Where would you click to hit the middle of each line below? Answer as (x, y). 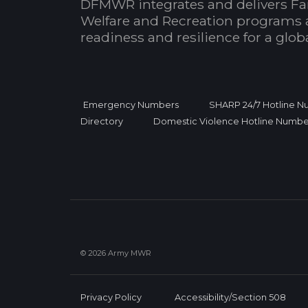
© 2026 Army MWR (116, 253)
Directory (102, 121)
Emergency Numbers (131, 104)
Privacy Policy (111, 297)
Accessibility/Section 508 (230, 297)
